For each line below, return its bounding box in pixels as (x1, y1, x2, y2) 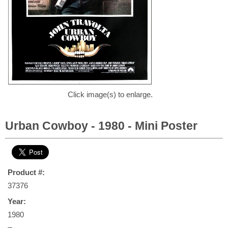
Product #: (8, 168, 45, 177)
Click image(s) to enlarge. (68, 90, 153, 99)
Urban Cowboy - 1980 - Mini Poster (5, 119, 197, 132)
